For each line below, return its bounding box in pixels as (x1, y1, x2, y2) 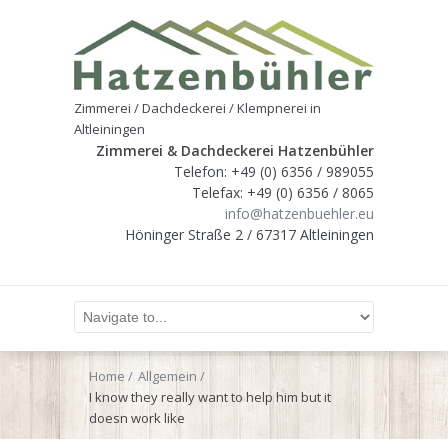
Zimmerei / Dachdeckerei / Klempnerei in (74, 98, 321, 117)
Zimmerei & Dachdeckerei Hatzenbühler (96, 140, 374, 160)
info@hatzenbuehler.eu (225, 203, 374, 223)
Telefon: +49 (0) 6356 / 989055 (174, 161, 374, 181)
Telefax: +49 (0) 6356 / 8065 (192, 182, 374, 202)
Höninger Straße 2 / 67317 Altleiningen (125, 224, 374, 244)
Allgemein (138, 366, 197, 385)
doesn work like (89, 408, 185, 427)
